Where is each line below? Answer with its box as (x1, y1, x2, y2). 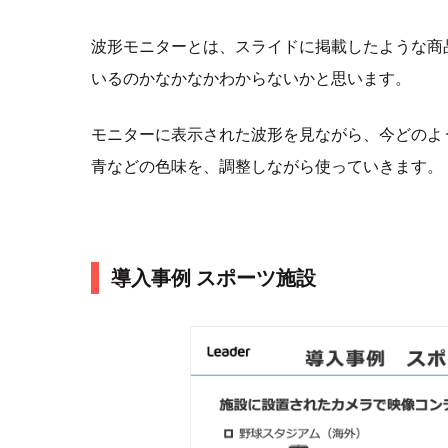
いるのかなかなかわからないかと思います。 (90, 67, 411, 88)
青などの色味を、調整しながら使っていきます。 (90, 155, 443, 176)
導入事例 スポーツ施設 (110, 265, 316, 290)
